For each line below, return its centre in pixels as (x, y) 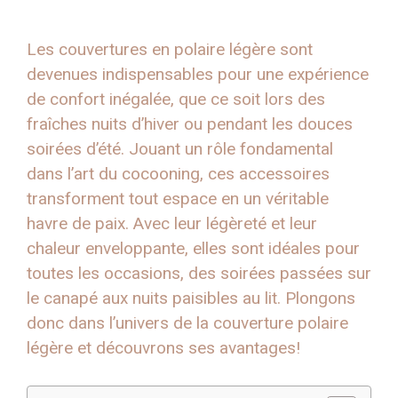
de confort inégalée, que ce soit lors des (176, 99)
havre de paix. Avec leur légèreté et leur (172, 223)
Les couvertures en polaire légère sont (170, 49)
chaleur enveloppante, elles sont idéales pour (193, 248)
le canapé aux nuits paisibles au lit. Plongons (191, 298)
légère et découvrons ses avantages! (163, 347)
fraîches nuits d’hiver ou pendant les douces (190, 123)
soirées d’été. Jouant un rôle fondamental (180, 148)
